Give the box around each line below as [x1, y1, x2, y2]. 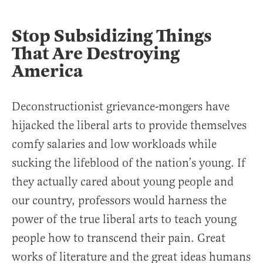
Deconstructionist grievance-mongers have [12, 99, 230, 114]
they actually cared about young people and [12, 174, 234, 190]
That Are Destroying [12, 42, 180, 65]
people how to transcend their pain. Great [12, 231, 225, 246]
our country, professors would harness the [12, 193, 227, 208]
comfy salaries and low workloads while [12, 137, 217, 152]
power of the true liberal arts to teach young [12, 212, 237, 227]
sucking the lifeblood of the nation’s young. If [12, 156, 245, 171]
